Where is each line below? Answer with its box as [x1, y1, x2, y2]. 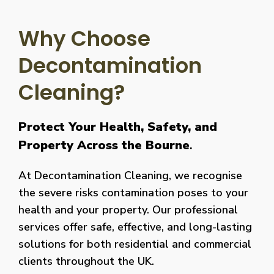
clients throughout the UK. [18, 253, 154, 268]
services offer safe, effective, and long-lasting [18, 219, 252, 234]
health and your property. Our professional [18, 202, 238, 217]
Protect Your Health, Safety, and [18, 118, 217, 135]
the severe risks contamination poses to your [18, 185, 248, 200]
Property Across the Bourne [18, 136, 190, 154]
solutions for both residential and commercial [18, 236, 251, 251]
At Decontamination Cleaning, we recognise [18, 168, 242, 183]
